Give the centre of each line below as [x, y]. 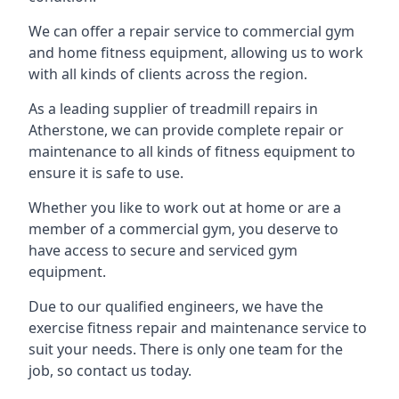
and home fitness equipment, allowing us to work [196, 53]
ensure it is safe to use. [106, 173]
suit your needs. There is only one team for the [186, 349]
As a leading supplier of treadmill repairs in [173, 109]
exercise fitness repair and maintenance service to [198, 328]
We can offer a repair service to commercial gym [191, 31]
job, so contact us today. [110, 370]
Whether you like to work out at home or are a [185, 208]
